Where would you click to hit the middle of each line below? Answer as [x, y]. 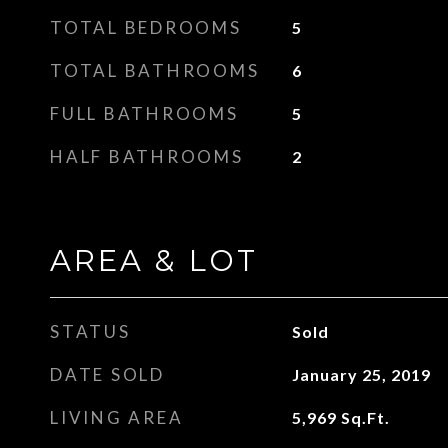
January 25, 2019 [361, 374]
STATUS [90, 331]
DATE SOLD [107, 374]
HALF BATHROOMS [147, 156]
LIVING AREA [117, 417]
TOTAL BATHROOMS [155, 70]
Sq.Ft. [365, 417]
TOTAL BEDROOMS [146, 27]
